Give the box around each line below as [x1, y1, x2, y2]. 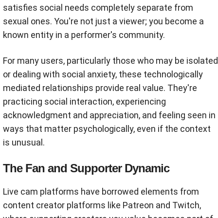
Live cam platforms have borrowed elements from [3, 186, 199, 197]
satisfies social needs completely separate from [3, 2, 193, 13]
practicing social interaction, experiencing [3, 96, 166, 107]
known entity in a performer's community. [3, 29, 165, 40]
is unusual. [3, 137, 45, 147]
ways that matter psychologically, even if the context [3, 123, 211, 134]
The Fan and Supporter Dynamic [3, 161, 169, 175]
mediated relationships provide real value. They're [3, 82, 197, 93]
